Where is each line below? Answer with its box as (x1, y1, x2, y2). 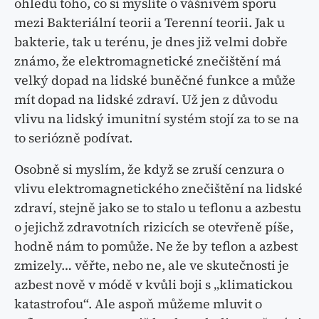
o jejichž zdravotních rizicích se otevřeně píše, (14, 218, 293, 236)
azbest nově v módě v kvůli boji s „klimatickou (14, 276, 293, 294)
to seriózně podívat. (14, 129, 132, 147)
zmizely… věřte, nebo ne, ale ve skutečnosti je (14, 256, 289, 275)
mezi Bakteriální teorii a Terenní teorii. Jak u (14, 14, 285, 32)
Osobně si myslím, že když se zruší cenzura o (14, 160, 284, 179)
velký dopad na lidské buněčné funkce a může (14, 71, 296, 90)
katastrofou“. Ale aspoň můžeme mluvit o (14, 295, 262, 313)
